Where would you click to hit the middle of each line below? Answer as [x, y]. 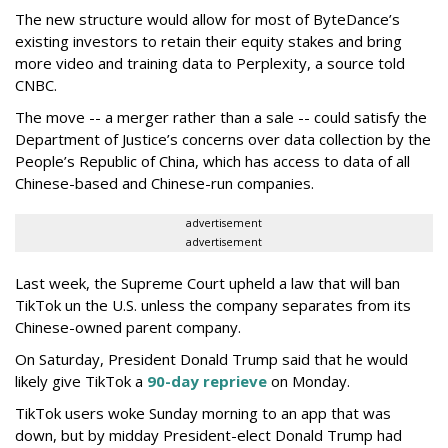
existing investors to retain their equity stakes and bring [208, 41]
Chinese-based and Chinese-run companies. [164, 183]
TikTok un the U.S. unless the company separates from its [213, 305]
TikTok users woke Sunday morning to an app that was [203, 413]
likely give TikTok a [81, 381]
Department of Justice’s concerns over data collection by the [223, 139]
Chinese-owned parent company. [128, 327]
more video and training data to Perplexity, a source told [210, 63]
